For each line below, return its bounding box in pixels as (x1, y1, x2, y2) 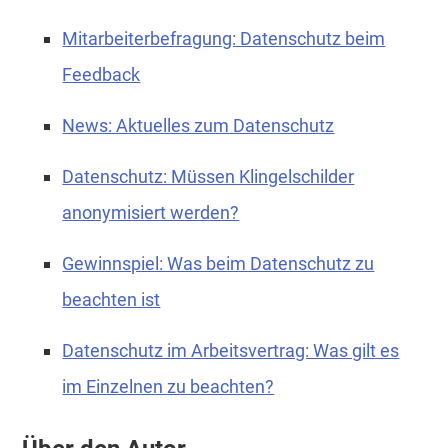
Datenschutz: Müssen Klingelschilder (62, 165, 355, 187)
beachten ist (62, 288, 161, 310)
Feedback (62, 63, 141, 85)
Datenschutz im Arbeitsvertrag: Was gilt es (62, 339, 400, 361)
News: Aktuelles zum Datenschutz (62, 114, 335, 136)
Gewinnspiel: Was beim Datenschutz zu (62, 252, 375, 274)
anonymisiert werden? (62, 201, 240, 223)
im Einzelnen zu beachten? (62, 375, 275, 397)
